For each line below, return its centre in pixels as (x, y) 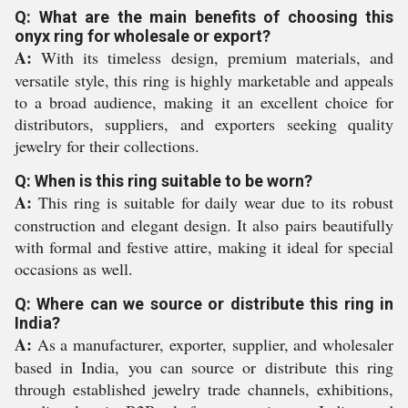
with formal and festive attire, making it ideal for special (204, 247)
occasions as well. (74, 269)
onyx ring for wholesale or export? (143, 36)
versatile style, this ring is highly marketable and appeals (204, 80)
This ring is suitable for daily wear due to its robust (213, 202)
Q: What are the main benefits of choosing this (204, 17)
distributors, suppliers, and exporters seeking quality (204, 124)
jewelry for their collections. (107, 146)
